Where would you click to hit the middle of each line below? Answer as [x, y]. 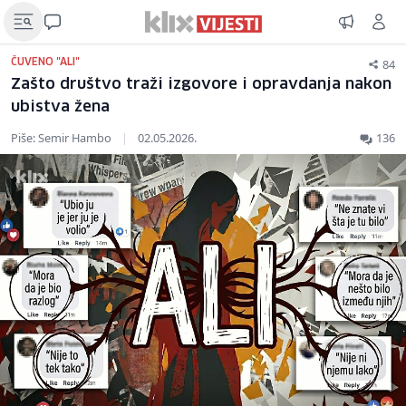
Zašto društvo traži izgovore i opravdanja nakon [201, 85]
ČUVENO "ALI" [45, 62]
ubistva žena [60, 107]
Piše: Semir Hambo [63, 138]
